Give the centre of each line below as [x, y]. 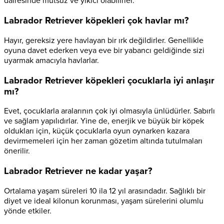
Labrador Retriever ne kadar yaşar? [78, 171]
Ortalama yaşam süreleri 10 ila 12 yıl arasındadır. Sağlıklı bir [105, 191]
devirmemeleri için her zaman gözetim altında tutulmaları [103, 141]
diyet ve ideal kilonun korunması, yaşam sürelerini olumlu [104, 201]
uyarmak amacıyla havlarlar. [51, 60]
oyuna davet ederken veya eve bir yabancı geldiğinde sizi [104, 50]
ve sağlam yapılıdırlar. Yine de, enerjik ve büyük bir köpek [104, 121]
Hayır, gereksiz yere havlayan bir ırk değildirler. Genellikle [104, 40]
